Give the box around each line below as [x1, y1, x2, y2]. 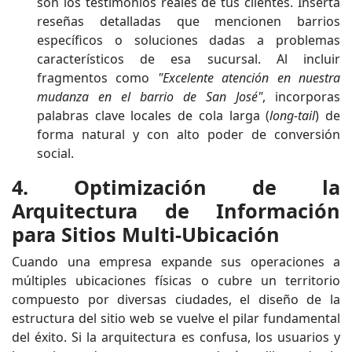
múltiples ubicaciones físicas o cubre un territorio [12, 271, 340, 289]
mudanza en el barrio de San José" [37, 87, 262, 105]
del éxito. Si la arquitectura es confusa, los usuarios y [12, 328, 340, 346]
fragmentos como [37, 68, 158, 86]
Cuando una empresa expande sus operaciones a [12, 252, 340, 270]
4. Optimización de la [12, 173, 340, 200]
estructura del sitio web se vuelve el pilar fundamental [12, 309, 340, 327]
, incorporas [262, 87, 340, 105]
